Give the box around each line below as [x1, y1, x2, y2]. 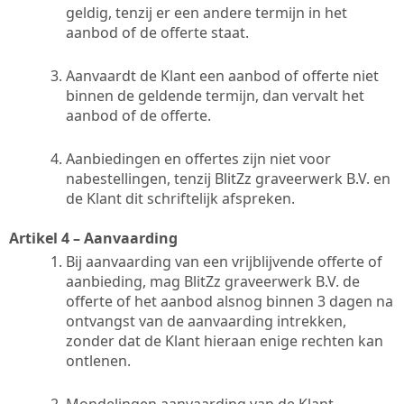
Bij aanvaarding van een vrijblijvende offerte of [66, 251, 382, 271]
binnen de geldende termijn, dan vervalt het [66, 85, 364, 106]
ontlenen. [66, 350, 131, 371]
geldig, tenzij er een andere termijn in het [66, 2, 347, 23]
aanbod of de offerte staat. [66, 22, 249, 42]
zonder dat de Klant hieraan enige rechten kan [66, 330, 383, 351]
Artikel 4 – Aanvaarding [9, 227, 178, 248]
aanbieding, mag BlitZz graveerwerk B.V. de [66, 271, 360, 291]
